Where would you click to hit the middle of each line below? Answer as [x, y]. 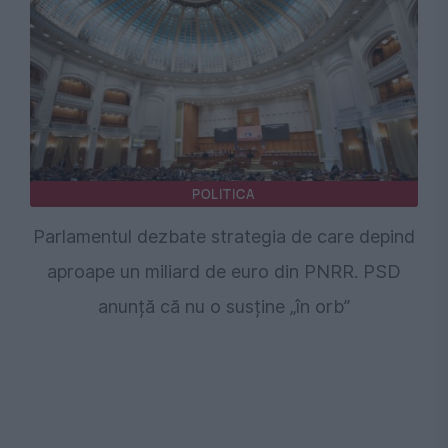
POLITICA [224, 194]
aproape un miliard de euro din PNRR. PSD [224, 272]
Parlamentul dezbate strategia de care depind [224, 237]
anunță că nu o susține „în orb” [224, 307]
